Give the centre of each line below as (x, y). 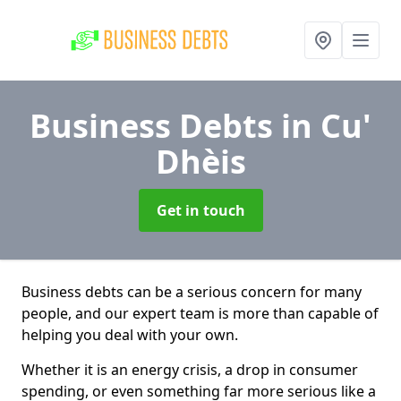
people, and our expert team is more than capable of (200, 313)
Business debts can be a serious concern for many (192, 292)
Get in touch (200, 210)
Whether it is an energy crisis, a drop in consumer (190, 370)
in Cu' (326, 126)
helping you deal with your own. (130, 335)
